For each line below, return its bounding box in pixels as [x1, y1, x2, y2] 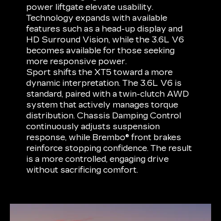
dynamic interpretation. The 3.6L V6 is [26, 78, 182, 88]
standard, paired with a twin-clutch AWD [26, 89, 189, 99]
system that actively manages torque [26, 100, 179, 110]
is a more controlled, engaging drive [26, 154, 169, 164]
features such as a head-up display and [26, 24, 183, 34]
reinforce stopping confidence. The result [26, 143, 192, 153]
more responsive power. [26, 56, 127, 66]
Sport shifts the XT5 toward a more [26, 67, 173, 77]
